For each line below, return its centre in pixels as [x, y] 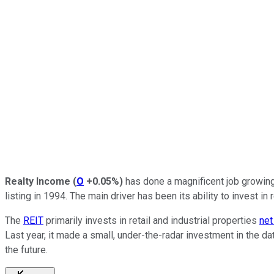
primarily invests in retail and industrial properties [151, 220]
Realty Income [38, 181]
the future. [26, 250]
